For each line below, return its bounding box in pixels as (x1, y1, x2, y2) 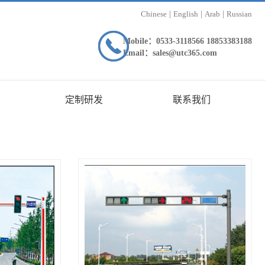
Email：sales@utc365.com (123, 49, 217, 57)
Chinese (141, 9, 167, 18)
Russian (227, 9, 252, 18)
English (173, 9, 198, 18)
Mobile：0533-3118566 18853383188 (123, 37, 252, 46)
